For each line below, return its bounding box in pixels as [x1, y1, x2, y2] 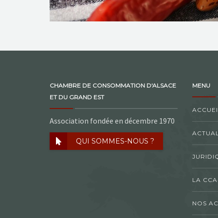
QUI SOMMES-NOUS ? [76, 137, 154, 145]
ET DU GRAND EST [50, 93, 104, 101]
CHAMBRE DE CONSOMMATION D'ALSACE [50, 82, 176, 89]
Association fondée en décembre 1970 [50, 116, 175, 126]
